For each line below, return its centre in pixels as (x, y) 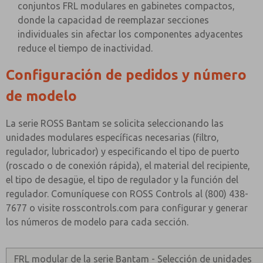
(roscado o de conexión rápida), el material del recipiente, (128, 166)
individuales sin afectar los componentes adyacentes (130, 34)
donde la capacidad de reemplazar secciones (113, 20)
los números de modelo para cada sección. (97, 222)
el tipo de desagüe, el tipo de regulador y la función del (122, 180)
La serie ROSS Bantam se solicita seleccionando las (115, 123)
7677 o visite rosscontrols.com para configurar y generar (127, 208)
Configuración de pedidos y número (126, 75)
